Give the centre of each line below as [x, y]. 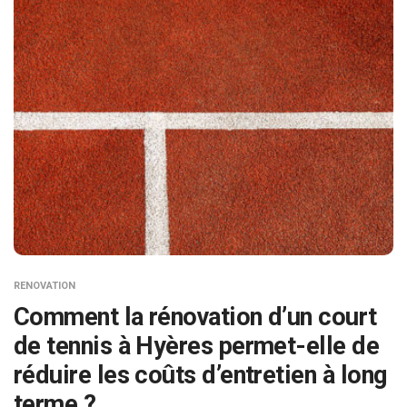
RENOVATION [45, 286]
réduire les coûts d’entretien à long [200, 376]
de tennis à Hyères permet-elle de [197, 347]
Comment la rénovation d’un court [195, 318]
